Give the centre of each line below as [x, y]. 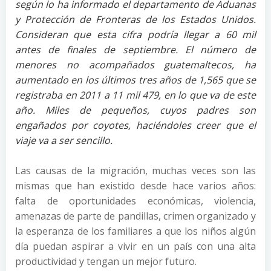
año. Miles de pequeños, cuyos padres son [135, 110]
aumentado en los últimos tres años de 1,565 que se [135, 80]
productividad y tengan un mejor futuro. [106, 261]
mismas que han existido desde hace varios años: [135, 186]
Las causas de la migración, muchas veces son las [135, 171]
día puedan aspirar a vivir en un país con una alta [135, 246]
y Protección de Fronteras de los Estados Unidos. [135, 19]
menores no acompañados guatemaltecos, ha [135, 65]
